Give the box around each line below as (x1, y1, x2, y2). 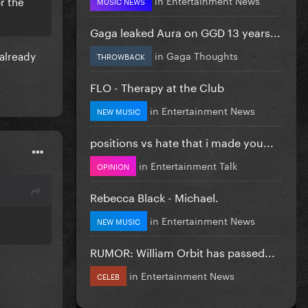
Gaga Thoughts (166, 47, 238, 63)
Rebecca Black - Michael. (90, 187, 219, 205)
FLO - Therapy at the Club (90, 77, 224, 95)
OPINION (97, 159, 129, 172)
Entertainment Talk (151, 157, 237, 173)
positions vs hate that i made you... (90, 132, 274, 150)
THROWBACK (97, 49, 145, 62)
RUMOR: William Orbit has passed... (90, 242, 275, 260)
